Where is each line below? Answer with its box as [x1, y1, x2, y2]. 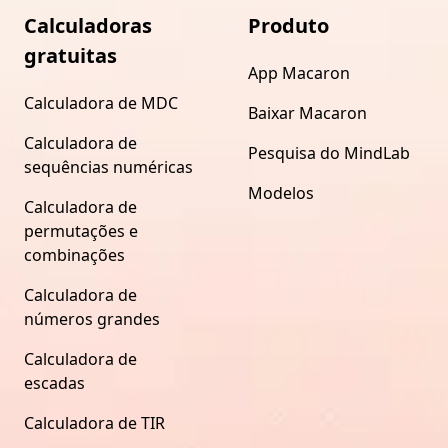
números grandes [24, 307, 160, 330]
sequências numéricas [24, 155, 193, 178]
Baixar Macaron [248, 101, 367, 124]
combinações [24, 243, 125, 266]
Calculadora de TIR [24, 411, 165, 434]
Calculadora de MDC [24, 91, 178, 114]
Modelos [248, 181, 314, 204]
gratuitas [24, 41, 117, 69]
